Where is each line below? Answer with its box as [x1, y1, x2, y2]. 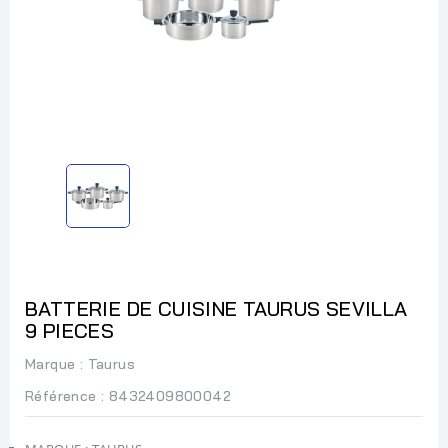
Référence [25, 386, 97, 405]
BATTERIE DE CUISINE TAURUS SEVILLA [25, 295, 408, 321]
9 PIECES [25, 317, 115, 343]
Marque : [25, 354, 84, 373]
